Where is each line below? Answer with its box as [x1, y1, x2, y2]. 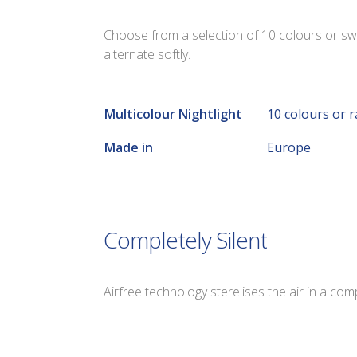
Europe [266, 139, 311, 157]
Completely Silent [103, 225, 267, 256]
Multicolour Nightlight [104, 105, 242, 124]
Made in [104, 139, 153, 157]
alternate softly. [103, 45, 190, 64]
